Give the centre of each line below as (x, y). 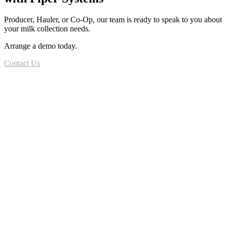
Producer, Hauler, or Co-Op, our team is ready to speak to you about (113, 20)
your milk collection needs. (47, 29)
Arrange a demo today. (41, 46)
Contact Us (22, 63)
